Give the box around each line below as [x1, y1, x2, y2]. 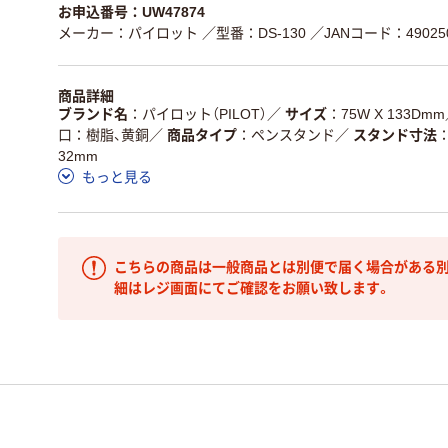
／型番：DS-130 [202, 25, 306, 41]
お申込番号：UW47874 [58, 4, 205, 20]
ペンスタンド [251, 126, 335, 143]
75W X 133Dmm [341, 105, 445, 122]
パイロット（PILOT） [142, 105, 267, 122]
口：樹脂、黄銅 [58, 126, 149, 143]
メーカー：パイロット [58, 25, 198, 41]
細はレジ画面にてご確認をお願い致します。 [114, 280, 391, 296]
